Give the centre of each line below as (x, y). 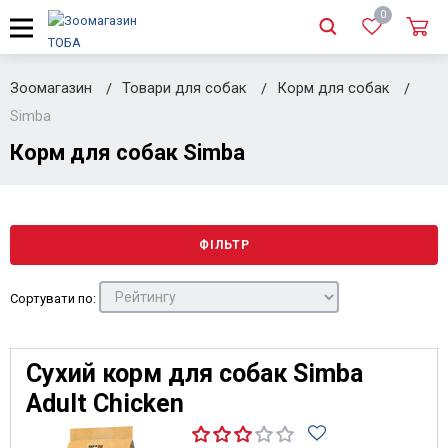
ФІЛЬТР (224, 245)
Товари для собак (186, 88)
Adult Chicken (105, 403)
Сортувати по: (53, 298)
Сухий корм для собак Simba (194, 373)
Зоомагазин (51, 88)
